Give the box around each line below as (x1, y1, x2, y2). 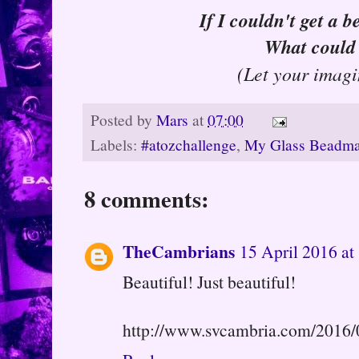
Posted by (91, 110, 156, 131)
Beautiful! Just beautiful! (123, 270, 296, 294)
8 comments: (84, 182, 209, 216)
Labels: (91, 135, 141, 155)
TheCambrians (123, 239, 235, 264)
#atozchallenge (141, 135, 236, 155)
